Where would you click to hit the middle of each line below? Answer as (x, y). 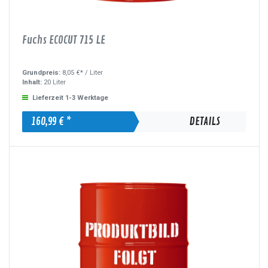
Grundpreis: (42, 72)
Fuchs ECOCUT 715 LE (64, 40)
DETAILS (205, 122)
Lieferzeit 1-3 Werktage (71, 98)
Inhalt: (32, 82)
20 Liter (54, 82)
